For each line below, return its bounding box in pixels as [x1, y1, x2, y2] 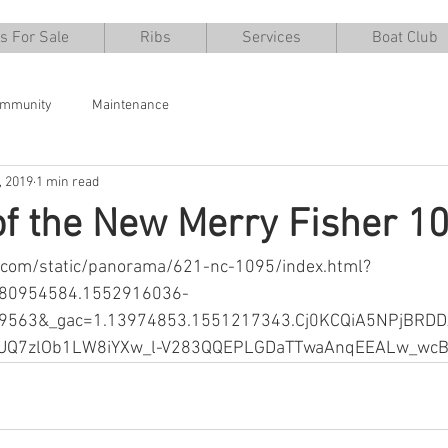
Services [242, 28, 301, 48]
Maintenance [92, 96, 169, 114]
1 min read [36, 173, 99, 191]
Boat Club [371, 28, 438, 48]
